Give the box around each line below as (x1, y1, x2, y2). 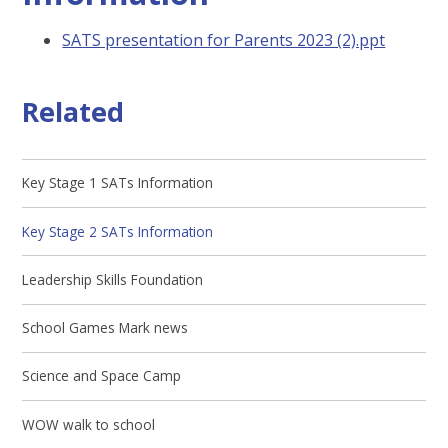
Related (22, 93, 125, 131)
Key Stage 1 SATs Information (22, 173, 214, 193)
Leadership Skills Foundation (22, 269, 204, 289)
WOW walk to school (22, 414, 156, 434)
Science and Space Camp (22, 366, 182, 386)
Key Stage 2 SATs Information (22, 221, 214, 241)
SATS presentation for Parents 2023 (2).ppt (62, 28, 386, 51)
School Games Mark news (22, 318, 189, 338)
